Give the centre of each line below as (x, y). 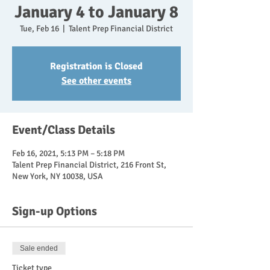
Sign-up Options (55, 211)
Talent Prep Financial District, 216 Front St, (89, 165)
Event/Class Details (64, 130)
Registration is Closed (96, 66)
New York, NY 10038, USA (58, 176)
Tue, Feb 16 (39, 29)
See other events (96, 81)
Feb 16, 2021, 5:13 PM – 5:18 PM (68, 153)
